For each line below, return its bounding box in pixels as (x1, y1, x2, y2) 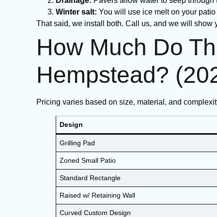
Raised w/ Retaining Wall (60, 191, 136, 199)
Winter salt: (56, 8, 97, 16)
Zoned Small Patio (60, 156, 116, 164)
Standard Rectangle (60, 174, 121, 182)
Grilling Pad (60, 139, 95, 147)
